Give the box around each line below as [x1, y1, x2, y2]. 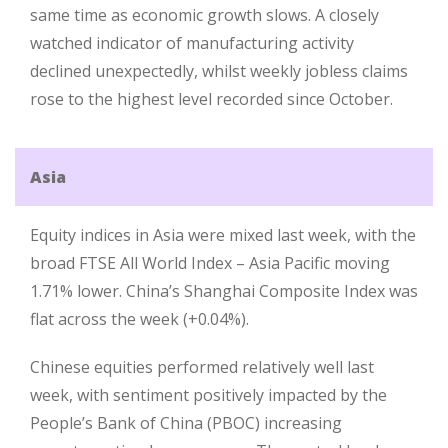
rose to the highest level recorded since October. [30, 88, 393, 110]
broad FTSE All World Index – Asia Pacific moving [30, 252, 390, 274]
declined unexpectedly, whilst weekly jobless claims [30, 60, 408, 82]
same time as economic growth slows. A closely [30, 4, 379, 26]
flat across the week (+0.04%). [30, 308, 249, 330]
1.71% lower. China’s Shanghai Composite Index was [30, 280, 418, 302]
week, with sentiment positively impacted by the [30, 384, 387, 406]
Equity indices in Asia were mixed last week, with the [30, 224, 416, 246]
